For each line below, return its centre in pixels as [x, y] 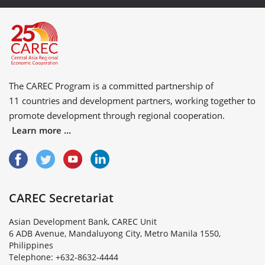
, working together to [213, 101]
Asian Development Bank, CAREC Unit [83, 222]
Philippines [31, 245]
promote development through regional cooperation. [119, 116]
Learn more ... [41, 130]
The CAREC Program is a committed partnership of [111, 86]
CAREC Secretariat [61, 198]
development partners [125, 101]
